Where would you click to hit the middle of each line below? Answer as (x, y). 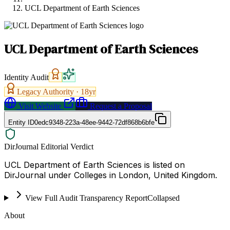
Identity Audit (26, 77)
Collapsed (163, 198)
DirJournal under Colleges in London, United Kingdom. (111, 175)
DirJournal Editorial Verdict (49, 146)
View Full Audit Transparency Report (86, 198)
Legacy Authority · (49, 91)
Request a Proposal (120, 106)
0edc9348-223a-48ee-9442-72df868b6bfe (94, 122)
